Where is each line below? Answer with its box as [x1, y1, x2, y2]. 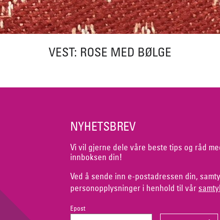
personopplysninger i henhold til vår [70, 182, 198, 193]
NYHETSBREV [70, 118, 136, 134]
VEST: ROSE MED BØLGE [48, 44, 171, 59]
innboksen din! [70, 151, 122, 162]
